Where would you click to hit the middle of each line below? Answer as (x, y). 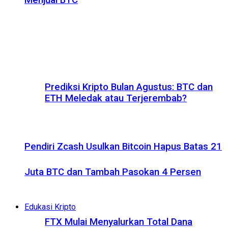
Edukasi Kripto (50, 207)
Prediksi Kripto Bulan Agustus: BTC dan (129, 87)
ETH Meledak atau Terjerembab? (116, 98)
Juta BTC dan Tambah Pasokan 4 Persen (113, 172)
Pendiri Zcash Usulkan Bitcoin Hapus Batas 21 (123, 146)
